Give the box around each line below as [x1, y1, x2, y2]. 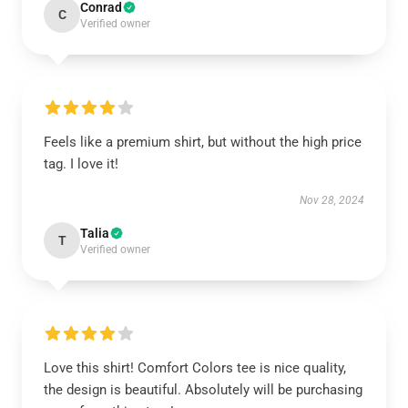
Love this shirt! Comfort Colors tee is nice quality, [44, 360, 346, 376]
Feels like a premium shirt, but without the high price [44, 134, 362, 150]
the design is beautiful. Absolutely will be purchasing [44, 382, 362, 398]
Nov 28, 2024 [300, 194, 364, 207]
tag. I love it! [44, 156, 118, 172]
